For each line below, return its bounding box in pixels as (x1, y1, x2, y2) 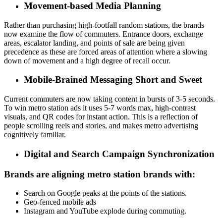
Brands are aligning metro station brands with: (4, 168, 195, 179)
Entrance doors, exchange (122, 29, 203, 38)
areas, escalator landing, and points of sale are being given (4, 38, 185, 47)
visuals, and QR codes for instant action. (4, 112, 132, 121)
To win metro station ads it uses (4, 104, 104, 112)
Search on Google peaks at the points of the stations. (24, 189, 187, 198)
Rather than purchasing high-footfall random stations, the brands (4, 20, 204, 29)
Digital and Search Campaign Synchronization (24, 148, 215, 159)
